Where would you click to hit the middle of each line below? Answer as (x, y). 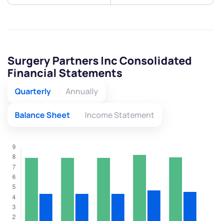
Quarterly (33, 92)
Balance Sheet (42, 115)
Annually (82, 92)
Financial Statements (65, 73)
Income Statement (120, 115)
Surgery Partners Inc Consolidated (100, 61)
